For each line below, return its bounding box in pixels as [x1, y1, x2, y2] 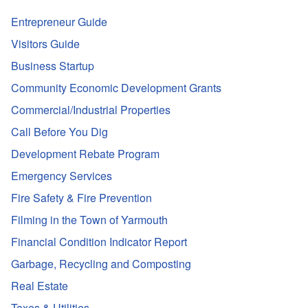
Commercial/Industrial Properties [11, 101, 170, 118]
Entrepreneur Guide [11, 13, 107, 30]
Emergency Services [11, 167, 112, 184]
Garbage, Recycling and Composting [11, 255, 191, 272]
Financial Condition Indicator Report [11, 233, 187, 250]
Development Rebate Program [11, 145, 159, 162]
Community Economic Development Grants [11, 79, 221, 96]
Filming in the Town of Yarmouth [11, 211, 168, 228]
